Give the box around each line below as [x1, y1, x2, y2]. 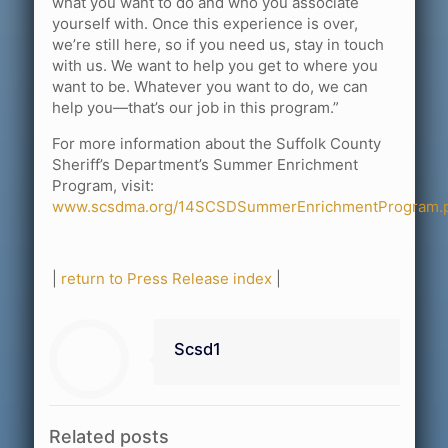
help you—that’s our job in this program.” [52, 97, 339, 117]
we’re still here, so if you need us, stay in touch [52, 34, 384, 54]
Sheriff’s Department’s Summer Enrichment [52, 154, 358, 174]
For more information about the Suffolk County [52, 133, 381, 153]
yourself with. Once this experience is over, [52, 13, 358, 33]
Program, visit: [52, 175, 154, 195]
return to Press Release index [61, 268, 272, 288]
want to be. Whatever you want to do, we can [52, 76, 368, 96]
